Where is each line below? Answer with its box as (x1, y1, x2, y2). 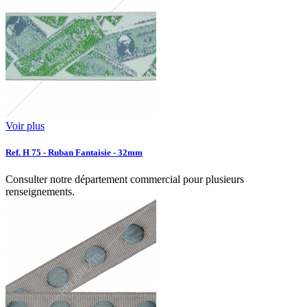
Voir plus (5, 119, 45, 132)
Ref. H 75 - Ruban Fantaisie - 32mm (5, 147, 143, 158)
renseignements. (5, 186, 75, 198)
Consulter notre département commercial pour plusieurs (5, 173, 244, 186)
